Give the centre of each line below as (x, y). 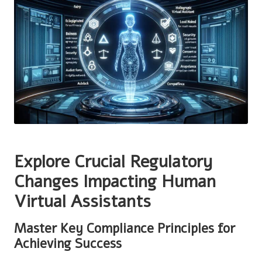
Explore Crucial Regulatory (113, 161)
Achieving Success (68, 243)
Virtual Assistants (82, 201)
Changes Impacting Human (115, 181)
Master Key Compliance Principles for (125, 228)
